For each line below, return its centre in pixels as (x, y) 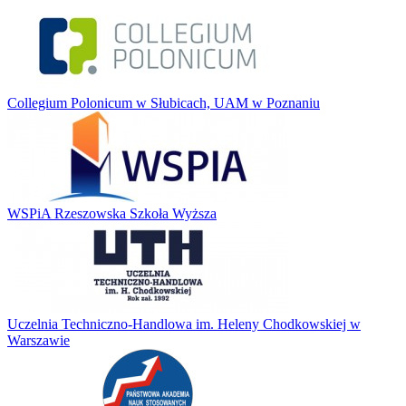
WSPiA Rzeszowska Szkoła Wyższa (112, 213)
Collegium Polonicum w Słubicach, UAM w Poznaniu (164, 102)
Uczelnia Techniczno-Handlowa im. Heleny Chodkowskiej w (184, 324)
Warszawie (39, 340)
